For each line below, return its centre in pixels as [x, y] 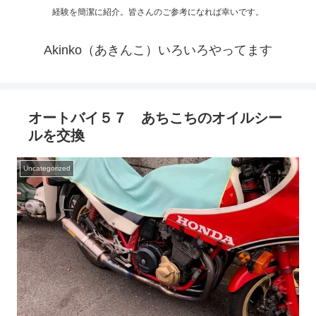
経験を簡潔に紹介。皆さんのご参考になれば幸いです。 [158, 12]
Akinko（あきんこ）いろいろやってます [158, 50]
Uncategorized [47, 169]
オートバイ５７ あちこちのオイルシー [155, 118]
